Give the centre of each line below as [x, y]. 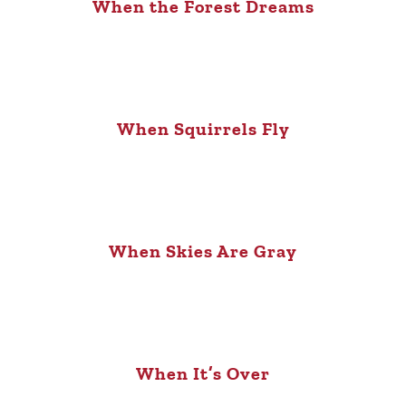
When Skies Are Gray [203, 251]
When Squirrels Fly [203, 129]
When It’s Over [203, 374]
